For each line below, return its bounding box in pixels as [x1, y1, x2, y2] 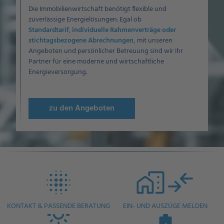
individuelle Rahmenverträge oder [72, 24, 176, 36]
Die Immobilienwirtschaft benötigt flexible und [28, 3, 166, 15]
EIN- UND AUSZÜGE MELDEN [123, 200, 208, 212]
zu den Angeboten [49, 102, 114, 115]
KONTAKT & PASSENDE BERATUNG [7, 200, 110, 212]
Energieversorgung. [28, 66, 87, 78]
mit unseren [137, 35, 172, 46]
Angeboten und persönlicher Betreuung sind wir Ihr [28, 45, 183, 57]
